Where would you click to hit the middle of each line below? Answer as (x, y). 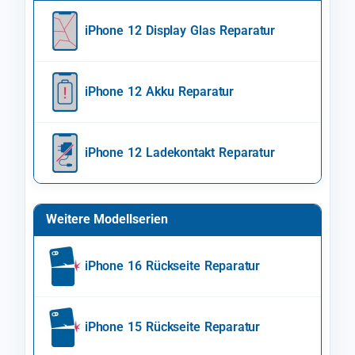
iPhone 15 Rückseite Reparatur (172, 327)
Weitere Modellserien (107, 219)
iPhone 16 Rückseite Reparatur (172, 266)
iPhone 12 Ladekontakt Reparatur (180, 153)
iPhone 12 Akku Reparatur (159, 92)
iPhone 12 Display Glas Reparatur (180, 31)
